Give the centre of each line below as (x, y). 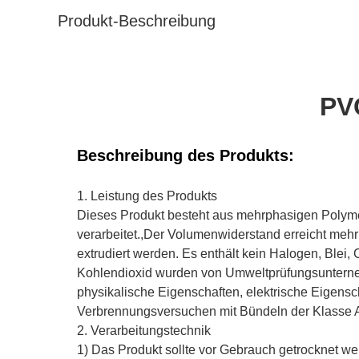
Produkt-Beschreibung (137, 21)
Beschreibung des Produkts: (186, 155)
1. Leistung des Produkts (147, 196)
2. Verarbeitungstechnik (144, 331)
